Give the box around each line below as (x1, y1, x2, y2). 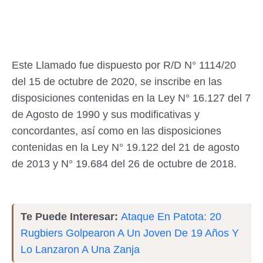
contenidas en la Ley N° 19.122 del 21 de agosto (12, 141, 240, 153)
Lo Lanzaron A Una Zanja (21, 243, 140, 255)
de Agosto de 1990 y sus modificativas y (12, 108, 200, 120)
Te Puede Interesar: (21, 210, 121, 222)
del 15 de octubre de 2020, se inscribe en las (12, 75, 222, 87)
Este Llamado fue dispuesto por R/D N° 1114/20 (12, 59, 236, 71)
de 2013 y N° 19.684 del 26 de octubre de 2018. (12, 157, 240, 170)
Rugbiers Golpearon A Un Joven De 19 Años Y (21, 227, 239, 239)
